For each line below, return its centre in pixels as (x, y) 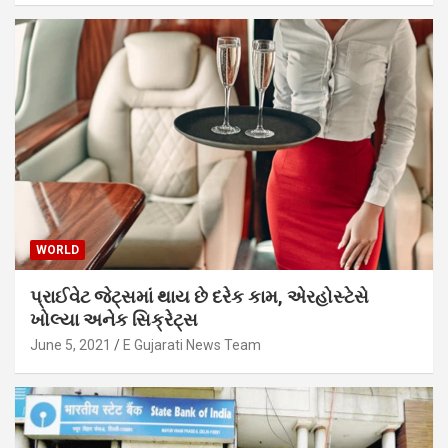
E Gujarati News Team (192, 344)
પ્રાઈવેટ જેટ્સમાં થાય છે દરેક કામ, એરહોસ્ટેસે (199, 296)
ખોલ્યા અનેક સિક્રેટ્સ (114, 319)
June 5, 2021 (70, 344)
